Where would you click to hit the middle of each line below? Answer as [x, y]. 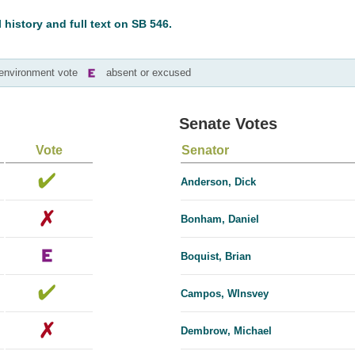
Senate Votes [228, 124]
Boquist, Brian [216, 257]
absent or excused [149, 73]
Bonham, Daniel [220, 219]
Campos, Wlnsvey [225, 294]
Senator [205, 151]
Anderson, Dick [218, 182]
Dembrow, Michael [226, 331]
